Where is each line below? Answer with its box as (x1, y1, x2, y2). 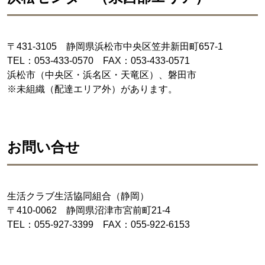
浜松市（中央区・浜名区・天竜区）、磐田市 (7, 70, 196, 80)
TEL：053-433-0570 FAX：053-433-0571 (7, 56, 190, 66)
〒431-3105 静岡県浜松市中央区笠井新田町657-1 (7, 41, 223, 51)
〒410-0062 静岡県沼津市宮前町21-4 (7, 205, 170, 215)
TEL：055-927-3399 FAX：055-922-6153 (7, 219, 190, 230)
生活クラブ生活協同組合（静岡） (7, 191, 149, 201)
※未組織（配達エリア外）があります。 (7, 84, 177, 94)
